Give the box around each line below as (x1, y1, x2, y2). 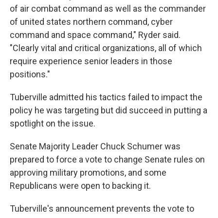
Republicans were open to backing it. (10, 181, 151, 191)
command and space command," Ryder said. (10, 30, 181, 40)
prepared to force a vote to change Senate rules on (10, 154, 205, 164)
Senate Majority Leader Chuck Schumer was (10, 141, 181, 151)
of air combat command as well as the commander (10, 3, 206, 14)
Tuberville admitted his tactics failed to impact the (10, 92, 202, 102)
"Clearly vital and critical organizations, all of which (10, 43, 202, 53)
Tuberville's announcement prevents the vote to (10, 203, 194, 214)
